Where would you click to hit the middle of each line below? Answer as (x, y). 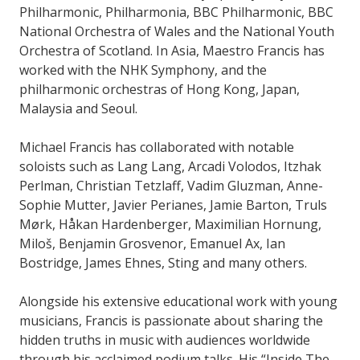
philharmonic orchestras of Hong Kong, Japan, (160, 89)
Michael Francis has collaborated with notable (157, 147)
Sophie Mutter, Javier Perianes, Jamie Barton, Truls (173, 205)
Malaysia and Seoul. (78, 108)
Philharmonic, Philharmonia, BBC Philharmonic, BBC (176, 12)
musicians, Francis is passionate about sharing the (171, 320)
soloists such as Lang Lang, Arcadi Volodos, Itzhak (170, 166)
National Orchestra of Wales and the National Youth (177, 31)
